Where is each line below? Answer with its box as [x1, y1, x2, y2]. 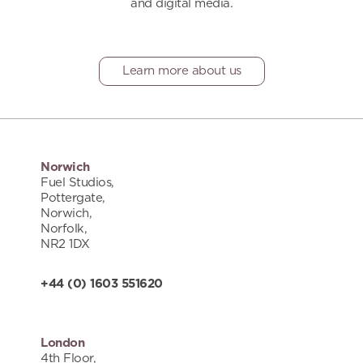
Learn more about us [122, 64, 241, 77]
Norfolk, [41, 222, 87, 235]
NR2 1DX [41, 237, 90, 250]
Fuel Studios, [41, 176, 114, 189]
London [41, 336, 84, 349]
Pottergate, [41, 191, 105, 204]
